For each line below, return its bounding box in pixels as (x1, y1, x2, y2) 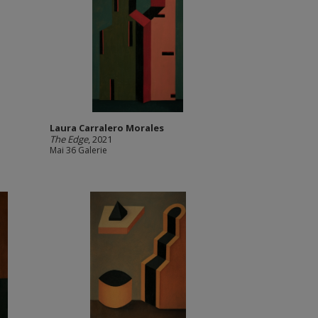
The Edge (49, 133, 88, 146)
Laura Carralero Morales (49, 121, 164, 134)
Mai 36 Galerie (49, 144, 107, 156)
